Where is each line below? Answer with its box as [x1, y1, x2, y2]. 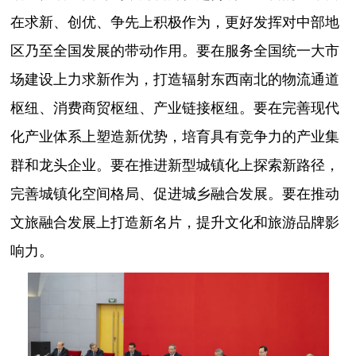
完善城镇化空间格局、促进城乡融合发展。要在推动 [10, 185, 340, 200]
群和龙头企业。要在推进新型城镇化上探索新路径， [10, 157, 340, 172]
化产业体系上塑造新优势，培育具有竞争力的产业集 [10, 128, 340, 143]
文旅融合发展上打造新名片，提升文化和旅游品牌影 [10, 214, 340, 229]
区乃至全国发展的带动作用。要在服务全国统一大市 [10, 42, 340, 57]
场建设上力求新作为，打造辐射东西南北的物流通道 [10, 71, 340, 86]
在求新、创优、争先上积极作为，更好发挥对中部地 [10, 14, 340, 29]
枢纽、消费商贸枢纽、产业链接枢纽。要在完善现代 [10, 99, 340, 114]
